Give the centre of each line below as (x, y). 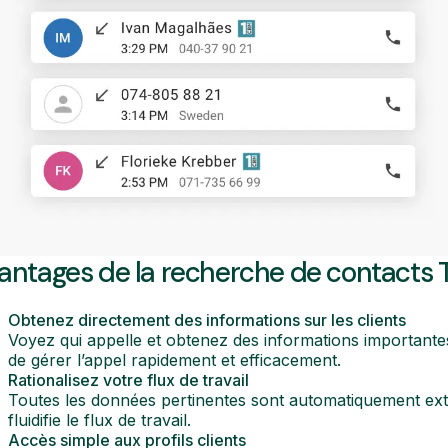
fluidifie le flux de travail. (99, 420)
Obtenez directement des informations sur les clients (207, 320)
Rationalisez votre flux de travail (128, 380)
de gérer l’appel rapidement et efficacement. (174, 360)
